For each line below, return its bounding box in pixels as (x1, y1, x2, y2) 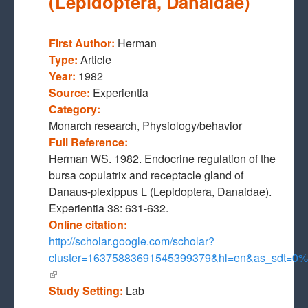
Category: (49, 101, 103, 117)
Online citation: (49, 217, 130, 232)
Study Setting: (49, 283, 126, 298)
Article (80, 52, 111, 67)
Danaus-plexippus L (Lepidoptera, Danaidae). (49, 184, 272, 199)
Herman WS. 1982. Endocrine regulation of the (49, 151, 276, 166)
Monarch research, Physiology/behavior (49, 118, 242, 133)
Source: (49, 85, 93, 100)
